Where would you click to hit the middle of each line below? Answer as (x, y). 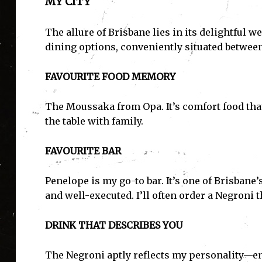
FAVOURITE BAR (83, 151)
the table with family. (94, 121)
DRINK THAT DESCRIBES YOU (113, 225)
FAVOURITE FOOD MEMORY (110, 77)
